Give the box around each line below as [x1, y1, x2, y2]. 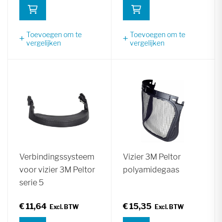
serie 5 [19, 177, 44, 187]
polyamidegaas [123, 165, 179, 174]
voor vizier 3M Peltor [19, 165, 95, 174]
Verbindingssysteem [19, 152, 94, 162]
